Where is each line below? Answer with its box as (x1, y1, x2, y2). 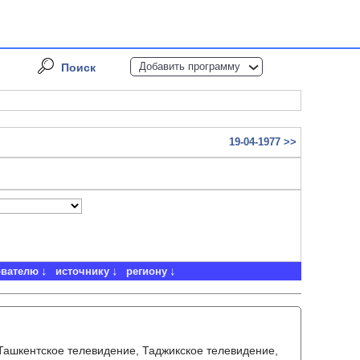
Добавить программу (139, 60, 240, 72)
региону (125, 265, 167, 277)
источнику (55, 265, 109, 277)
